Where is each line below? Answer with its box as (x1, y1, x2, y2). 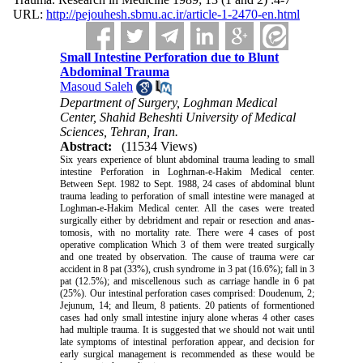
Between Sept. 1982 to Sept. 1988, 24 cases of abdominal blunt (60, 178, 314, 190)
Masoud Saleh (60, 79, 134, 93)
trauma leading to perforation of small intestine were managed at (60, 190, 314, 203)
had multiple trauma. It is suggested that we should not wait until (60, 324, 314, 336)
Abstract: (60, 139, 113, 154)
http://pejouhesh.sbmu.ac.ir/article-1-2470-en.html (45, 7, 300, 21)
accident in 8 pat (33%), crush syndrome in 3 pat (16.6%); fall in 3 (60, 263, 314, 275)
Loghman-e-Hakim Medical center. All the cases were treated (60, 203, 314, 215)
